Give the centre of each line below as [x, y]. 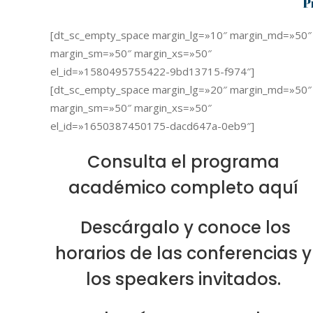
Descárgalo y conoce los [183, 227]
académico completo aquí [183, 188]
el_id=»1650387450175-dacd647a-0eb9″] [152, 126]
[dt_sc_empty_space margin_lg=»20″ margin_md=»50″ [181, 89]
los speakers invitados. [183, 279]
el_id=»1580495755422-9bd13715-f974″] [152, 71]
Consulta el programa [183, 162]
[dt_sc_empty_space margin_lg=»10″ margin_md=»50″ [181, 35]
